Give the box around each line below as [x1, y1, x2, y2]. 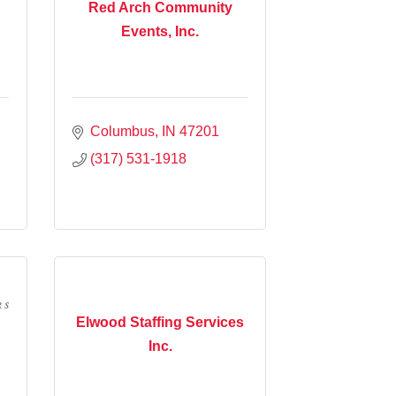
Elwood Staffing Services [76, 315, 244, 331]
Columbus [90, 123, 155, 139]
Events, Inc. [121, 24, 199, 40]
